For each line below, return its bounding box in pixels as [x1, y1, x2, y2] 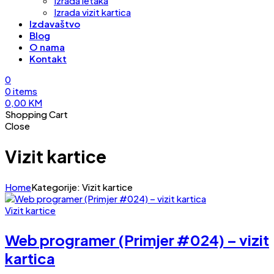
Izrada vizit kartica [54, 6, 131, 18]
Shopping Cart [5, 108, 68, 120]
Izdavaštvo [29, 18, 80, 29]
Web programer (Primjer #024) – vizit [5, 231, 269, 250]
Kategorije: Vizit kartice [31, 181, 133, 193]
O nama [29, 41, 65, 53]
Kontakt [29, 53, 67, 64]
